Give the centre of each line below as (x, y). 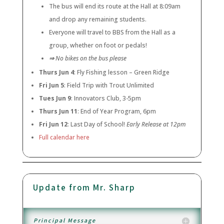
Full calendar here (64, 137)
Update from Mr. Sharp (84, 188)
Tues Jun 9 (55, 98)
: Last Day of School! (97, 124)
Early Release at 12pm (156, 124)
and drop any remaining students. (97, 19)
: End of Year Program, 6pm (116, 111)
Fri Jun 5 (51, 85)
